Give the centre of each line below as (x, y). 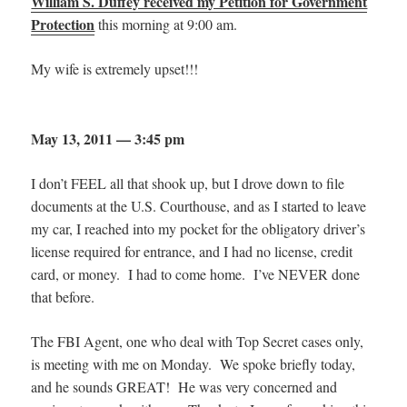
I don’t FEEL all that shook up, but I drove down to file (188, 183)
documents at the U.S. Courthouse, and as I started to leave (199, 205)
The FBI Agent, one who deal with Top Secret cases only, (198, 341)
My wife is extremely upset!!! (115, 68)
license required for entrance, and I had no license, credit (192, 251)
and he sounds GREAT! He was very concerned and (184, 386)
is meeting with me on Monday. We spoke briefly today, (194, 363)
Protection (63, 24)
